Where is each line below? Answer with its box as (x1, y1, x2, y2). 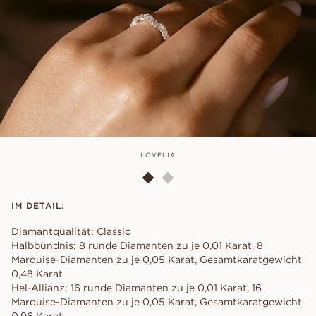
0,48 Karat (11, 267, 63, 281)
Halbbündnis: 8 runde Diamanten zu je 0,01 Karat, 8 (11, 239, 263, 253)
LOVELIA (140, 151, 176, 160)
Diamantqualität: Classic (11, 225, 130, 238)
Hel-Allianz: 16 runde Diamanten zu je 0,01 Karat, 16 (11, 281, 262, 295)
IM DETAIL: (11, 200, 64, 212)
